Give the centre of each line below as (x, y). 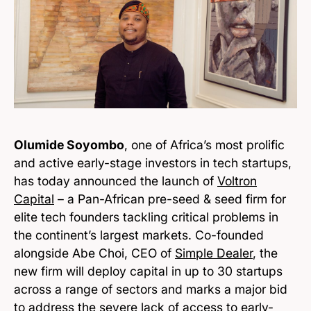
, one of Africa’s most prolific (204, 145)
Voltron (237, 181)
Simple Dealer (214, 253)
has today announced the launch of (116, 181)
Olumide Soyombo (69, 145)
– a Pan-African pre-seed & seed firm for (170, 199)
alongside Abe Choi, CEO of (94, 253)
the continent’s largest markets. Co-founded (139, 235)
